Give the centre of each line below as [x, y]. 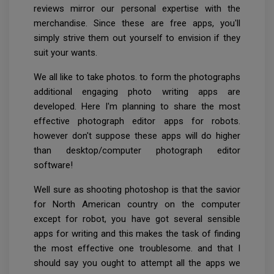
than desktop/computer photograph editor [137, 150]
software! [53, 165]
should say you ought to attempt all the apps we [137, 263]
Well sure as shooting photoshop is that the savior [137, 189]
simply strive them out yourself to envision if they [137, 38]
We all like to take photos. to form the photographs [137, 77]
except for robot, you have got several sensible [137, 219]
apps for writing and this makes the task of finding [137, 233]
